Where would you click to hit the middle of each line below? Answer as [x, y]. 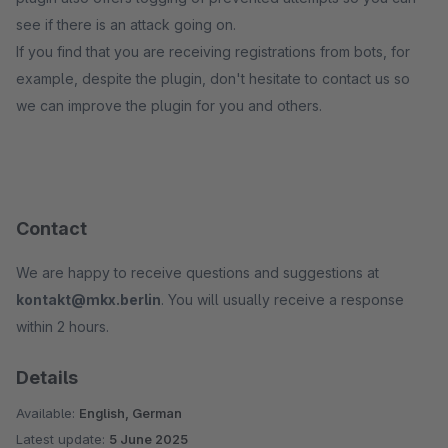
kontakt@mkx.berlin [88, 299]
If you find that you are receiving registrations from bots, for [213, 51]
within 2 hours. [62, 326]
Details [47, 377]
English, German [130, 413]
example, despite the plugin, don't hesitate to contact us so [213, 78]
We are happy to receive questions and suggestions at [197, 272]
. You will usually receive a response [282, 299]
